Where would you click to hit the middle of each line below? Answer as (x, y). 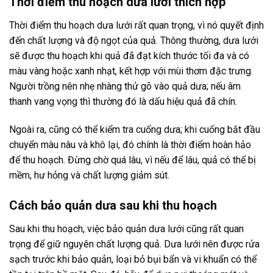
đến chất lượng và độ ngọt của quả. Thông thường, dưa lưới (134, 41)
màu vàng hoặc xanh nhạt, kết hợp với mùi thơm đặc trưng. (131, 71)
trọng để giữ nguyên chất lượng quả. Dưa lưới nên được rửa (134, 244)
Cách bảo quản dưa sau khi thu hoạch (113, 205)
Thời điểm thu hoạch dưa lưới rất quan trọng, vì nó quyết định (136, 26)
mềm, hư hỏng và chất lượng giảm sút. (89, 175)
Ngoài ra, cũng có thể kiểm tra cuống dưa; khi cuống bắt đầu (135, 130)
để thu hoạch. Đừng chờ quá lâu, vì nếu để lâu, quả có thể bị (133, 160)
